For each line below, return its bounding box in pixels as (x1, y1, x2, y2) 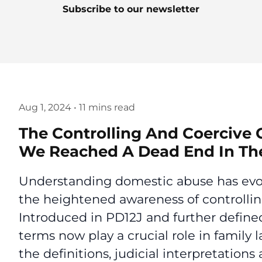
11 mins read (79, 102, 135, 113)
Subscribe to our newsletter (63, 4, 199, 15)
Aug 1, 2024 (19, 102, 71, 113)
